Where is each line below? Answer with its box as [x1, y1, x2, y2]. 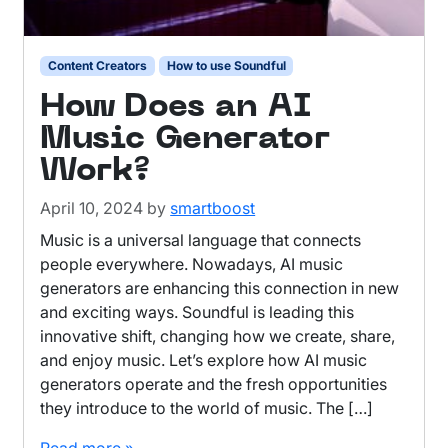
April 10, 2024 [40, 198, 144, 219]
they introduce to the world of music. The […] [40, 398, 374, 419]
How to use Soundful [166, 58, 286, 74]
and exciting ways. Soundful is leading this [40, 302, 355, 323]
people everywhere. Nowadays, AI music [40, 254, 344, 275]
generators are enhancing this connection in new [40, 278, 400, 299]
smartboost [170, 198, 256, 219]
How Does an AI [40, 92, 313, 124]
